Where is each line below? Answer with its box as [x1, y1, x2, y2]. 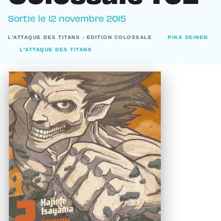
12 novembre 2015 [48, 13, 126, 23]
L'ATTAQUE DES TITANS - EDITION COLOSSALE [8, 35, 152, 40]
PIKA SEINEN [168, 35, 208, 40]
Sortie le [8, 13, 48, 23]
